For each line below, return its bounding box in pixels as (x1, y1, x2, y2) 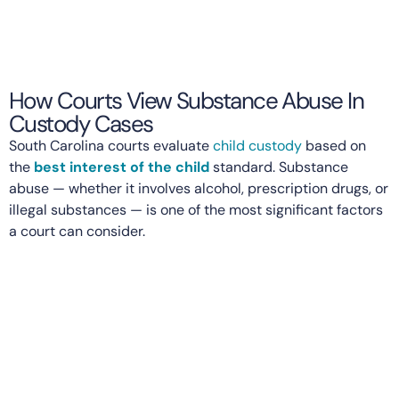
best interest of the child (34, 157, 209, 176)
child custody (213, 135, 302, 155)
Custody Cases (9, 108, 153, 139)
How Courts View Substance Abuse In (9, 85, 363, 116)
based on (302, 135, 366, 155)
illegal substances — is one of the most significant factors (9, 199, 383, 219)
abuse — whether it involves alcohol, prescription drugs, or (9, 178, 388, 198)
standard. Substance (209, 157, 348, 176)
